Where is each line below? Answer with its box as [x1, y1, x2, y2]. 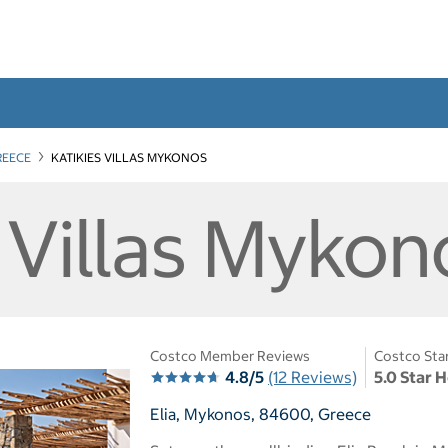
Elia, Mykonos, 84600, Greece [150, 403, 371, 424]
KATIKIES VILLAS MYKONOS [51, 149, 207, 165]
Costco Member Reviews [150, 346, 310, 365]
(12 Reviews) [268, 366, 357, 387]
